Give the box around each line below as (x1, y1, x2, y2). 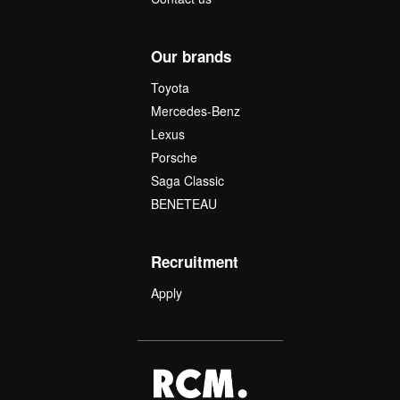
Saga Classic (150, 171, 224, 190)
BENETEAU (150, 195, 217, 213)
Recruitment (150, 251, 238, 273)
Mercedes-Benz (150, 102, 240, 121)
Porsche (150, 148, 197, 167)
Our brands (150, 46, 231, 68)
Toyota (150, 79, 189, 97)
